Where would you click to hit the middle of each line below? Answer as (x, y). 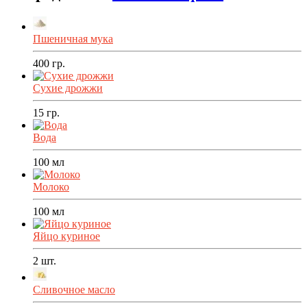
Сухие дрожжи (68, 88)
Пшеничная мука (73, 39)
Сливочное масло (74, 290)
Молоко (51, 187)
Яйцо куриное (66, 236)
